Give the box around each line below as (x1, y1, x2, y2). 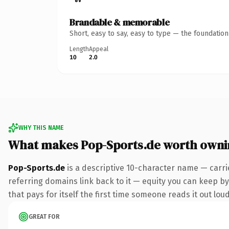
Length (70, 45, 89, 53)
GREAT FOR (29, 213, 60, 220)
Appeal (89, 45, 108, 53)
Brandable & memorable (70, 15, 170, 29)
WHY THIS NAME (18, 124, 63, 131)
